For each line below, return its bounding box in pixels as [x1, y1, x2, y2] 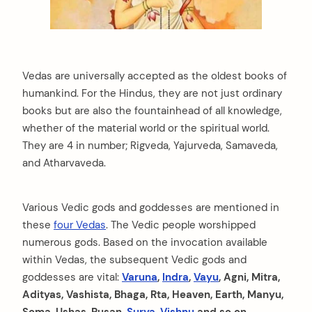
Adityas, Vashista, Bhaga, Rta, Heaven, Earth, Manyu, [22, 287, 283, 302]
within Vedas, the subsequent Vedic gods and [22, 252, 247, 267]
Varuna [122, 270, 157, 284]
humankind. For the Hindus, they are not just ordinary [22, 86, 282, 101]
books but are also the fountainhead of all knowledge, [22, 104, 282, 118]
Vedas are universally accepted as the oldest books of [22, 69, 287, 84]
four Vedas [54, 217, 106, 232]
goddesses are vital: [22, 270, 122, 284]
